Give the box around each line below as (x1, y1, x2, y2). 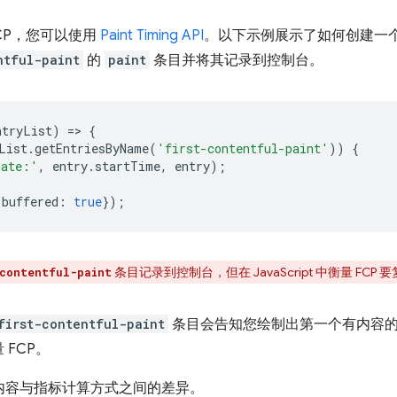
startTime (95, 157, 160, 175)
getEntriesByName (35, 139, 149, 157)
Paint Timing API (100, 26, 204, 44)
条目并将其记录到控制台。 (150, 51, 323, 69)
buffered (2, 192, 58, 210)
